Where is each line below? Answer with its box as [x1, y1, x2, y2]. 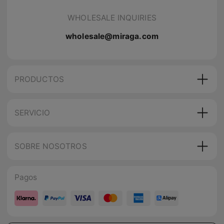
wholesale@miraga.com [65, 31, 158, 41]
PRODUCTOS [14, 74, 64, 84]
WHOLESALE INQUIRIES [67, 12, 156, 22]
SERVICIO [14, 108, 50, 118]
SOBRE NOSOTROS [14, 141, 87, 151]
